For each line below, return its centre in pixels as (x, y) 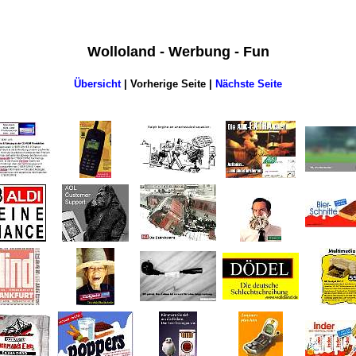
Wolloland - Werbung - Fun (178, 52)
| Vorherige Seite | (168, 83)
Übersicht (97, 83)
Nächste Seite (249, 83)
